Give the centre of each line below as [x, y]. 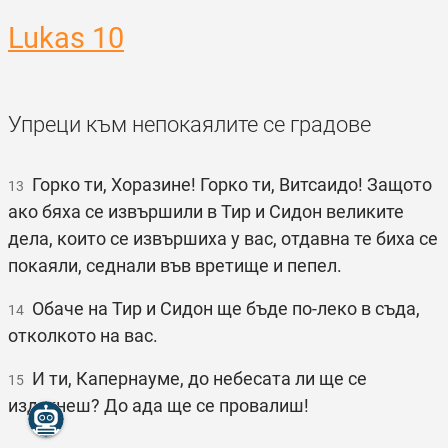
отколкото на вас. [83, 335]
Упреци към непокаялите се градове [189, 124]
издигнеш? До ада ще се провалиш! [158, 405]
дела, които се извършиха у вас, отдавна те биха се [223, 238]
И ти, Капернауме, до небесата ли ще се [195, 378]
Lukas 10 [66, 38]
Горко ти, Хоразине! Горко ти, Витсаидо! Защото [228, 184]
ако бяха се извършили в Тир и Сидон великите [206, 211]
